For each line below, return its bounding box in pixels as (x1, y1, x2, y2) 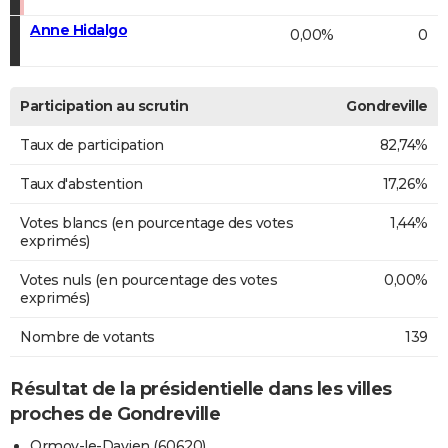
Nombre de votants (20, 327, 155, 346)
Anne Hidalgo (30, 20, 127, 39)
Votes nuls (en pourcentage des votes (20, 270, 277, 289)
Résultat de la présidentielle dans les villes (10, 377, 392, 400)
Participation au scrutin (20, 96, 188, 115)
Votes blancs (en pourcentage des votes (20, 213, 293, 232)
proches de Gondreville (10, 402, 220, 425)
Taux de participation (20, 135, 164, 154)
